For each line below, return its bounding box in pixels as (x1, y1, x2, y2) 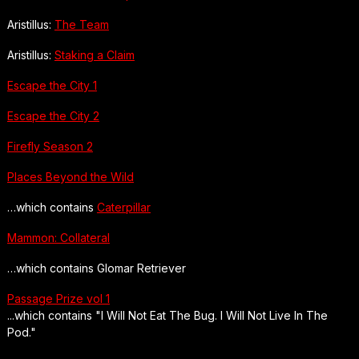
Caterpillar (96, 200, 151, 214)
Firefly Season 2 (6, 139, 93, 153)
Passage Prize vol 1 (6, 291, 110, 305)
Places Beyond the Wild (6, 169, 134, 184)
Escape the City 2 (6, 108, 99, 123)
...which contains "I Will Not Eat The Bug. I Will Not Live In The (6, 308, 328, 322)
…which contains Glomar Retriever (6, 260, 186, 275)
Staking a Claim (54, 47, 135, 62)
